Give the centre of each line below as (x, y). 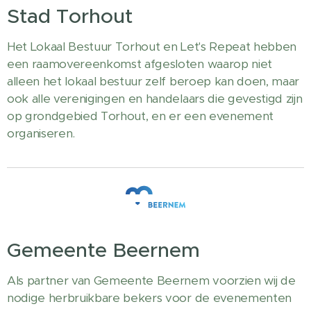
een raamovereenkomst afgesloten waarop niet (140, 64)
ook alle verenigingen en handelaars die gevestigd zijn (155, 99)
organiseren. (43, 134)
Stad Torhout (70, 16)
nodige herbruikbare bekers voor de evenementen (149, 298)
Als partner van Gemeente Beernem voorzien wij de (151, 281)
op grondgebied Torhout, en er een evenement (140, 116)
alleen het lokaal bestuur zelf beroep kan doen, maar (153, 82)
